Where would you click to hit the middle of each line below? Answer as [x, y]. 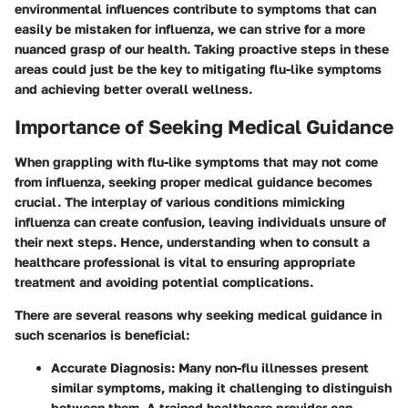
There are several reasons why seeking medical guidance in [198, 314]
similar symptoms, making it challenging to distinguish [221, 387]
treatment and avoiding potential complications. [164, 281]
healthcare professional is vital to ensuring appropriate [185, 261]
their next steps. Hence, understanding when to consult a [192, 241]
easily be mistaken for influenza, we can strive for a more [190, 29]
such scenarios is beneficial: [102, 334]
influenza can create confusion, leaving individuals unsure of [200, 221]
